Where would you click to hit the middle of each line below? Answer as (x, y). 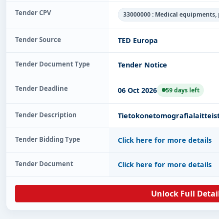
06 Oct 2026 (137, 90)
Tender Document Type (53, 64)
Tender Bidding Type (48, 139)
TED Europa (138, 40)
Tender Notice (142, 65)
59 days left (182, 90)
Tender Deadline (42, 88)
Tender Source (38, 39)
